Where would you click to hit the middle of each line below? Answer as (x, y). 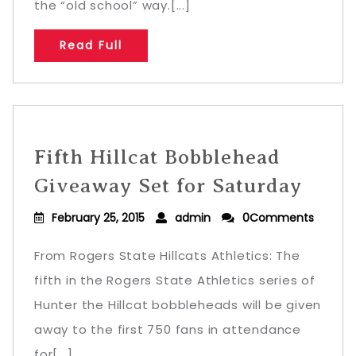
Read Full (91, 45)
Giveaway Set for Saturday (168, 186)
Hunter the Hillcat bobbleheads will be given (178, 305)
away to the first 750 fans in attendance (168, 329)
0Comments (278, 218)
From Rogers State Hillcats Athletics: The (167, 255)
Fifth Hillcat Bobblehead (157, 157)
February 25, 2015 (98, 218)
